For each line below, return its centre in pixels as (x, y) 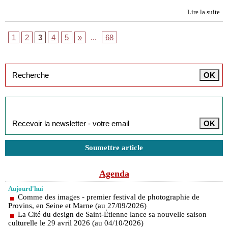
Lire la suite (204, 12)
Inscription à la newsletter (60, 105)
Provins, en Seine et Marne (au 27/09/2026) (77, 206)
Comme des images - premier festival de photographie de (109, 197)
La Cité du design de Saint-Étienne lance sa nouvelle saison (112, 214)
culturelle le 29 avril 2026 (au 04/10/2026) (76, 223)
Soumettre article (114, 148)
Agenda (114, 174)
